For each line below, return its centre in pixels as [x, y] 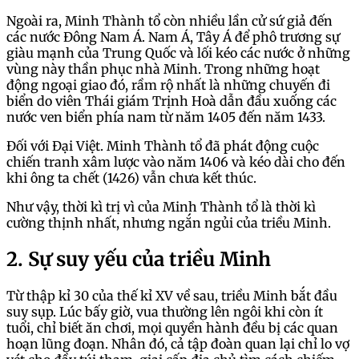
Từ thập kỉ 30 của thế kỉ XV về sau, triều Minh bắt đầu [172, 296]
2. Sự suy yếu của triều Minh [141, 260]
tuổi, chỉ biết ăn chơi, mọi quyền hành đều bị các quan [172, 328]
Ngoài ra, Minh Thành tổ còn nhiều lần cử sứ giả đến [169, 21]
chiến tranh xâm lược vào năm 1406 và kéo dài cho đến [176, 162]
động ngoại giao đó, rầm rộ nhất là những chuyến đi [168, 85]
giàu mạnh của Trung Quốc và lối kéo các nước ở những [178, 53]
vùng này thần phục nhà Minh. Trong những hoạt [163, 69]
